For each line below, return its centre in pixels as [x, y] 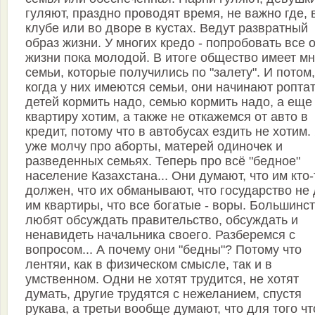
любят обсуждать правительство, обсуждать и [162, 220]
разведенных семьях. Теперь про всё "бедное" [163, 161]
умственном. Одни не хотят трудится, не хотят [162, 279]
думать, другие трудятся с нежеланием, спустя [163, 294]
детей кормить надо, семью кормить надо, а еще [169, 102]
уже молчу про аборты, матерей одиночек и [154, 146]
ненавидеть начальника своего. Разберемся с [160, 235]
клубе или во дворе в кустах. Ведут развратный [167, 28]
